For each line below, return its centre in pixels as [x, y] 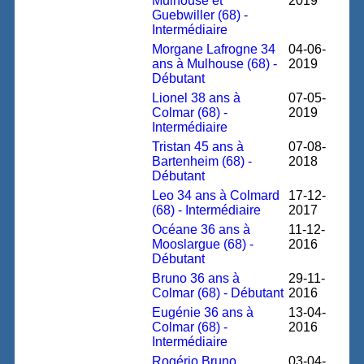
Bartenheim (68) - [202, 161]
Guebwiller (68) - [200, 15]
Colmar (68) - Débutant [218, 293]
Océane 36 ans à [201, 230]
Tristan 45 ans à [198, 147]
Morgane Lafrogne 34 [214, 49]
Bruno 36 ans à [196, 278]
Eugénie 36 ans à [203, 312]
